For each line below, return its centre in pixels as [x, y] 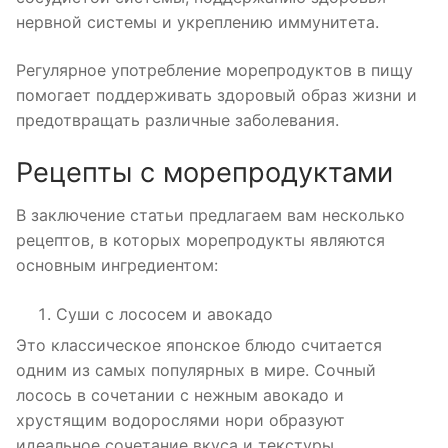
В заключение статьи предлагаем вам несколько [210, 215]
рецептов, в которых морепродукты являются [200, 240]
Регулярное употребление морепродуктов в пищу [214, 70]
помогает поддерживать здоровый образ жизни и [216, 95]
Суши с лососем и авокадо [164, 314]
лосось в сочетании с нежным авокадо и [180, 395]
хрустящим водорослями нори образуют [180, 420]
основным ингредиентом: [117, 265]
